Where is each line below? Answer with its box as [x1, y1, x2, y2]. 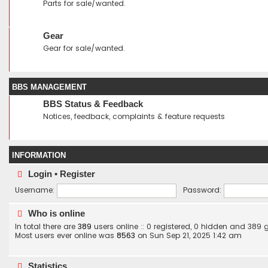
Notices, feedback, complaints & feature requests [43, 111, 225, 121]
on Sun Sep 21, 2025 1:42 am [135, 230, 242, 240]
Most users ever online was [15, 230, 117, 240]
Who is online [26, 208, 85, 218]
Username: [15, 185, 54, 196]
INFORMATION [12, 151, 66, 160]
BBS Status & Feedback [43, 99, 143, 109]
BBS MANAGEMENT [12, 83, 87, 92]
